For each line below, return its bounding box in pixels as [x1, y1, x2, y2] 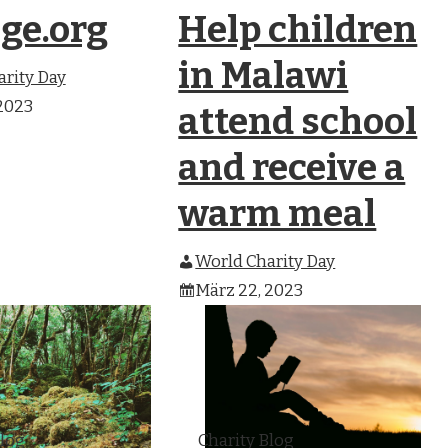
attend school [178, 100, 418, 145]
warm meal [178, 192, 377, 237]
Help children [178, 8, 418, 53]
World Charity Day [195, 251, 336, 273]
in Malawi [178, 54, 349, 99]
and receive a [178, 146, 406, 191]
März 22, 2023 [195, 280, 304, 302]
